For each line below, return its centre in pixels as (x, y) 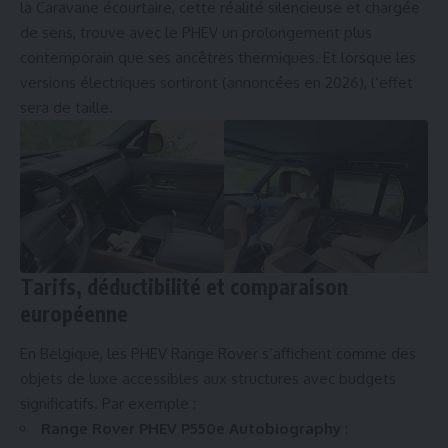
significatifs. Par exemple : (108, 403)
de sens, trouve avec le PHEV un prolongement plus (196, 33)
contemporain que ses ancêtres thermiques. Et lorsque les (218, 58)
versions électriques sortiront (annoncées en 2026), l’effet (216, 83)
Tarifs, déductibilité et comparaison (184, 287)
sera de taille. (66, 108)
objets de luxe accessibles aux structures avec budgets (208, 378)
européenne (74, 314)
